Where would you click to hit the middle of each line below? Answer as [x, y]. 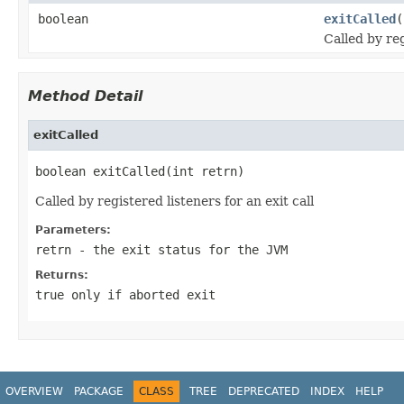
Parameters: [73, 230]
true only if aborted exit [125, 294]
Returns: [62, 275]
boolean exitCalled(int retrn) [140, 171]
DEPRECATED [264, 391]
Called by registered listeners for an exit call [174, 201]
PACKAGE [99, 391]
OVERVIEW [34, 391]
